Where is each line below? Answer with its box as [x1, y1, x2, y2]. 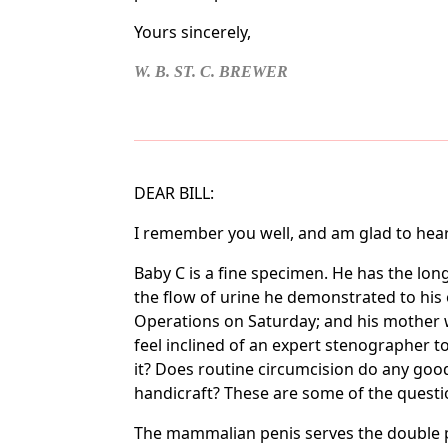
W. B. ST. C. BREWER [134, 63, 289, 80]
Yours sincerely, [134, 21, 252, 43]
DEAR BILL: [134, 182, 215, 204]
